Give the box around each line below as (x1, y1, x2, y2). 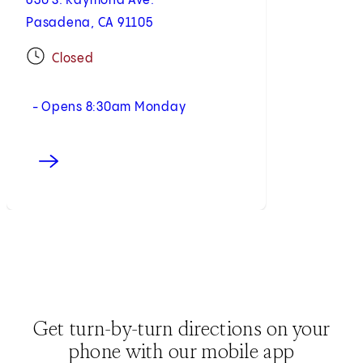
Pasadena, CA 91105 (26, 16, 153, 31)
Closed (52, 52, 94, 66)
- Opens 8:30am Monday (26, 100, 186, 115)
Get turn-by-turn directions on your (32, 314, 331, 341)
